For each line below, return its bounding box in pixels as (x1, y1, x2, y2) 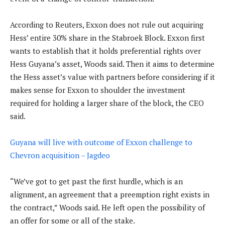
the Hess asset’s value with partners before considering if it (10, 72, 215, 82)
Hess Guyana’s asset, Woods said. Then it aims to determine (10, 59, 214, 69)
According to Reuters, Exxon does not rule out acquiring (10, 20, 203, 30)
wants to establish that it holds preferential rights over (10, 46, 201, 56)
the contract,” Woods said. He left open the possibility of (10, 202, 205, 213)
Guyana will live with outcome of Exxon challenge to (10, 137, 192, 148)
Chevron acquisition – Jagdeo (10, 150, 110, 161)
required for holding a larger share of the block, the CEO (10, 98, 204, 108)
